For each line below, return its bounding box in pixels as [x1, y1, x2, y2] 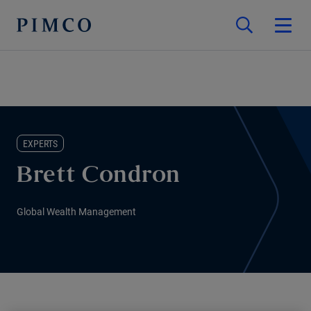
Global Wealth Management [17, 206, 136, 217]
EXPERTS [23, 138, 58, 149]
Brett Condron [17, 167, 180, 187]
